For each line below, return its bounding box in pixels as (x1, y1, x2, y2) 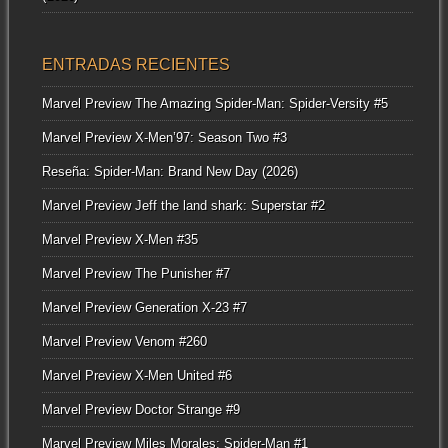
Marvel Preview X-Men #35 (41, 231, 198, 247)
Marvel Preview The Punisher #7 (41, 265, 230, 281)
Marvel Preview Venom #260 (41, 333, 207, 349)
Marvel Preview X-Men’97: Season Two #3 (41, 129, 287, 145)
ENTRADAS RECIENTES (41, 55, 230, 73)
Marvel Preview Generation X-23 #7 (41, 299, 247, 315)
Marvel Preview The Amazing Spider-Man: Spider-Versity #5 (41, 95, 388, 111)
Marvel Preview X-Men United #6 (41, 367, 232, 383)
